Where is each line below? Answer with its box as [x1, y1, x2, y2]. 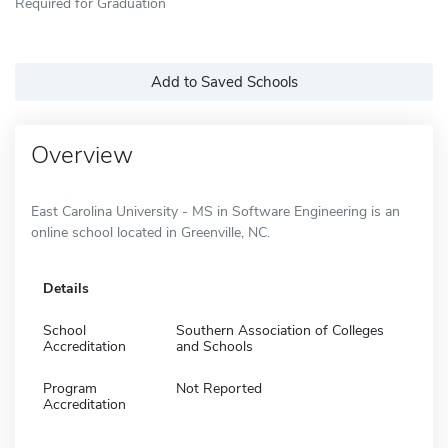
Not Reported [176, 378, 262, 398]
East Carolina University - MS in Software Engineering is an [31, 201, 400, 221]
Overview [31, 138, 133, 171]
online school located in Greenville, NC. [31, 222, 270, 242]
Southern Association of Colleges [176, 320, 384, 340]
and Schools [176, 336, 253, 356]
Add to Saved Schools [150, 71, 298, 92]
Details [43, 278, 89, 298]
